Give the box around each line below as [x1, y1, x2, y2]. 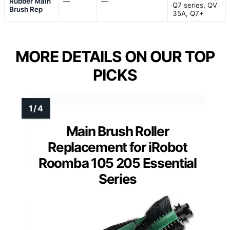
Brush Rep [9, 5, 43, 14]
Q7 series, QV [172, 1, 217, 10]
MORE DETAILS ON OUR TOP [15, 47, 215, 66]
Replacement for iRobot [48, 139, 187, 156]
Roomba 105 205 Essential [39, 155, 197, 171]
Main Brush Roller [66, 123, 169, 140]
